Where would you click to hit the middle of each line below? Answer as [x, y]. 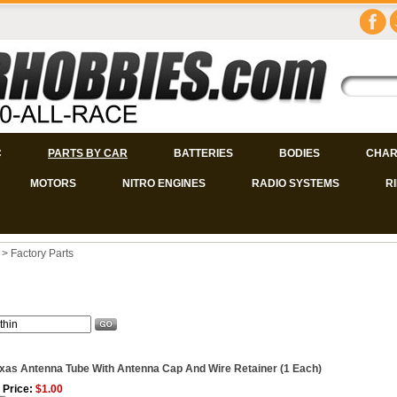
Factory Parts [42, 253]
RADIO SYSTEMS [296, 183]
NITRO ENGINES [164, 183]
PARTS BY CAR [88, 153]
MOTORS [53, 183]
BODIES [300, 153]
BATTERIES [203, 153]
